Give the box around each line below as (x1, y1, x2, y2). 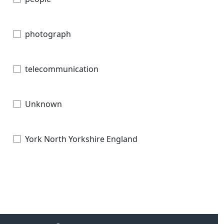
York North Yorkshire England (25, 133, 137, 144)
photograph (25, 28, 71, 39)
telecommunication (25, 63, 98, 74)
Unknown (25, 98, 62, 109)
